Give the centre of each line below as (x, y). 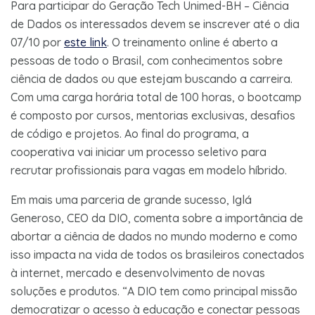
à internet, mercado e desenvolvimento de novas (138, 272)
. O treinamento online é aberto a (192, 42)
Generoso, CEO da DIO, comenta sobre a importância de (157, 218)
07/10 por (37, 42)
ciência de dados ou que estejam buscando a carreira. (152, 78)
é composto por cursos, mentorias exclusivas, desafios (153, 115)
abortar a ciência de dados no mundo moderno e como (154, 236)
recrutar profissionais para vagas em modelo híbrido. (149, 170)
